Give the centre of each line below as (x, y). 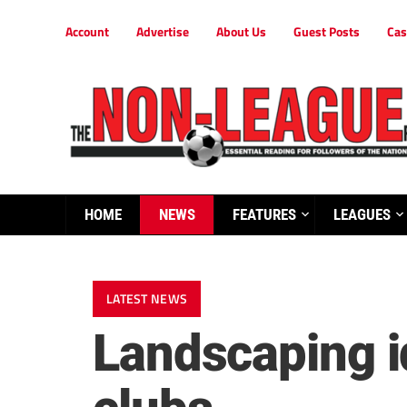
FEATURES (264, 214)
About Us (241, 31)
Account (87, 31)
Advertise (163, 31)
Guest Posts (327, 31)
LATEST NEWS (147, 299)
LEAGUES (362, 214)
